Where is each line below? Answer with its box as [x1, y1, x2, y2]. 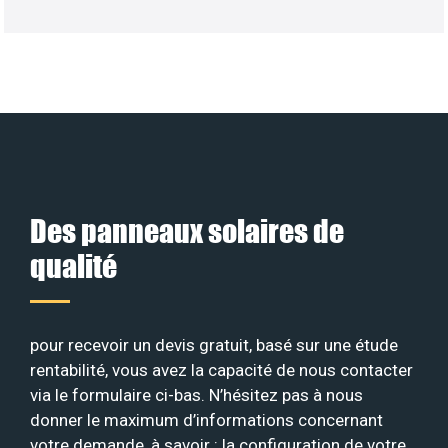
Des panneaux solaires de [30, 211, 344, 249]
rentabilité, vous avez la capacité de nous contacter [30, 359, 413, 380]
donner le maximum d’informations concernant [30, 409, 383, 430]
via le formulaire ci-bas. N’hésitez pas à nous [30, 384, 363, 405]
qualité [30, 246, 117, 284]
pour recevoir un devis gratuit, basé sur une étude [30, 334, 398, 355]
